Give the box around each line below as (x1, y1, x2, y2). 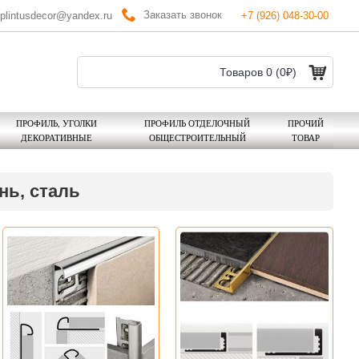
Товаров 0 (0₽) (220, 66, 296, 79)
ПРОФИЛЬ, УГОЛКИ (15, 117, 97, 129)
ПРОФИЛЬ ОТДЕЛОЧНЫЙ (144, 117, 250, 129)
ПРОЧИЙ (287, 117, 324, 129)
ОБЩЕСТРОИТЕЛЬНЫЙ (148, 131, 246, 143)
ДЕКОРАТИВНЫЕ (20, 131, 92, 143)
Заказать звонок (143, 8, 222, 21)
